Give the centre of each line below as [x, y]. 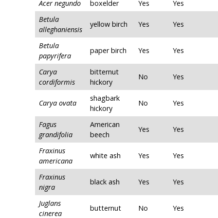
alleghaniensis [61, 30]
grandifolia [56, 135]
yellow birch [109, 24]
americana [56, 161]
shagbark [105, 98]
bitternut [104, 72]
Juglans [50, 203]
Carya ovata [58, 103]
